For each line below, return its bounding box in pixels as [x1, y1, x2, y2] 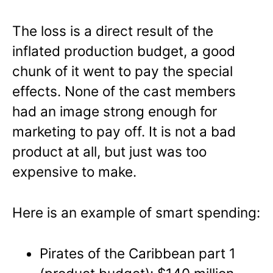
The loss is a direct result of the [12, 22, 213, 39]
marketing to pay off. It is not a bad [12, 122, 236, 140]
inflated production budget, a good [12, 42, 235, 59]
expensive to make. [12, 163, 136, 180]
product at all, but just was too [12, 143, 207, 160]
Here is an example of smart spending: [12, 204, 260, 221]
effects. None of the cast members [12, 82, 236, 99]
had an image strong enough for [12, 102, 217, 119]
